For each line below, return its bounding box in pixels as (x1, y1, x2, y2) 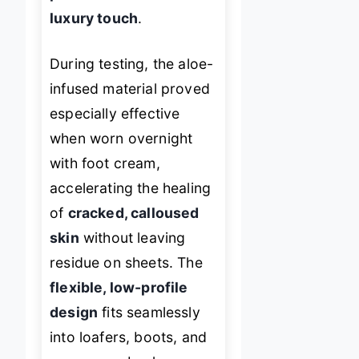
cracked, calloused (67, 204, 200, 222)
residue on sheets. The (50, 254, 203, 272)
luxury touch (50, 9, 139, 26)
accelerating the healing (50, 179, 212, 197)
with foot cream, (50, 155, 160, 172)
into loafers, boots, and (50, 329, 208, 346)
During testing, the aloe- (50, 55, 214, 73)
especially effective (50, 105, 180, 123)
